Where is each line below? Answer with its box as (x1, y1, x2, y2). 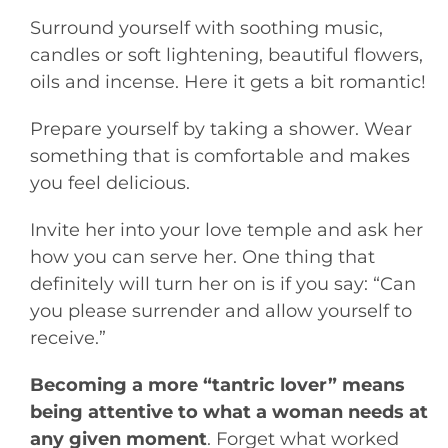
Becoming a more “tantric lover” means (29, 374, 405, 397)
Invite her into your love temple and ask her (29, 219, 423, 242)
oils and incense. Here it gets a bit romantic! (29, 71, 426, 94)
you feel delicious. (29, 172, 190, 195)
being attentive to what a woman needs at (29, 401, 428, 424)
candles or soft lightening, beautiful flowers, (29, 44, 423, 67)
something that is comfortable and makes (29, 145, 410, 168)
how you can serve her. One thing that (29, 246, 375, 269)
